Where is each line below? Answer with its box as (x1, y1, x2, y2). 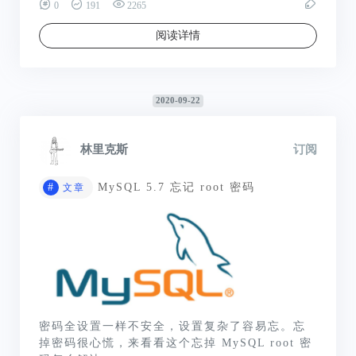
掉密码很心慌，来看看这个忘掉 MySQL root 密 (39, 336, 312, 349)
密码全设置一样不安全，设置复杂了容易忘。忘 (39, 319, 306, 332)
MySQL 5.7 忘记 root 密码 (98, 180, 255, 193)
